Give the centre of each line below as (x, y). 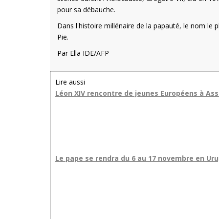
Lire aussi (70, 82)
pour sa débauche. (86, 10)
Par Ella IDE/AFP (83, 53)
